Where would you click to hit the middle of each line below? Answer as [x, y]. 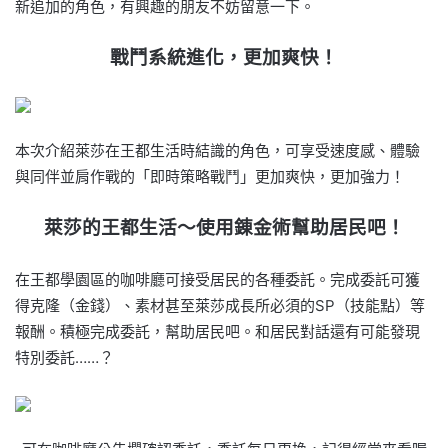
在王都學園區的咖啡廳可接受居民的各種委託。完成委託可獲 [217, 279]
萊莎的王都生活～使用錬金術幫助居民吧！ [224, 227]
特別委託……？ [64, 357]
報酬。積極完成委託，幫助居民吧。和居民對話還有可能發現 [217, 331]
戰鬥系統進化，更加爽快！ [224, 57]
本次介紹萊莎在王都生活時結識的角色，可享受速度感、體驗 [217, 150]
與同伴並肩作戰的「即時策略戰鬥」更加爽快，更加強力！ [210, 176]
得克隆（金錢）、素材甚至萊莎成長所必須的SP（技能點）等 [220, 305]
